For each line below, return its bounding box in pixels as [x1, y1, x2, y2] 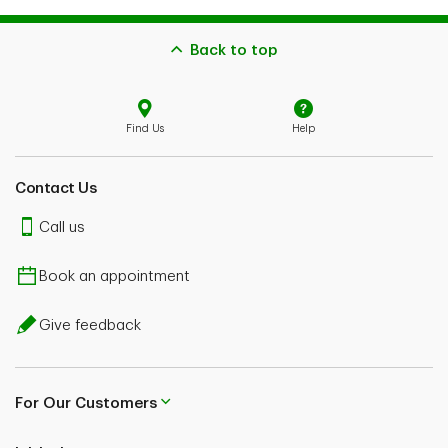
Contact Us [15, 181, 96, 196]
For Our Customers [15, 395, 157, 411]
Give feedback [39, 318, 141, 333]
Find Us [126, 122, 164, 134]
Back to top [190, 43, 277, 58]
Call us [39, 220, 85, 235]
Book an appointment [39, 269, 190, 284]
